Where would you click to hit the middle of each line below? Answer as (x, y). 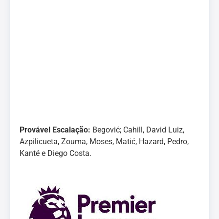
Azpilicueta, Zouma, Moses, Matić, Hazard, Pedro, (104, 142)
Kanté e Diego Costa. (55, 153)
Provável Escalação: (56, 130)
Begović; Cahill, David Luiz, (138, 130)
